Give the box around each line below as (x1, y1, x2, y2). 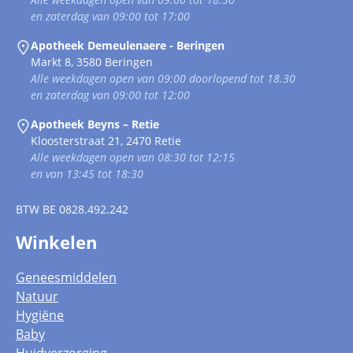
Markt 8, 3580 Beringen (31, 54, 154, 70)
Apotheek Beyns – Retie (31, 117, 160, 132)
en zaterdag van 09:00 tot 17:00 (31, 9, 191, 24)
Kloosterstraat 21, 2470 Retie (31, 133, 182, 149)
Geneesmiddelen (16, 269, 117, 287)
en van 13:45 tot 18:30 (31, 166, 144, 182)
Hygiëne (16, 307, 64, 325)
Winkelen (16, 231, 97, 255)
